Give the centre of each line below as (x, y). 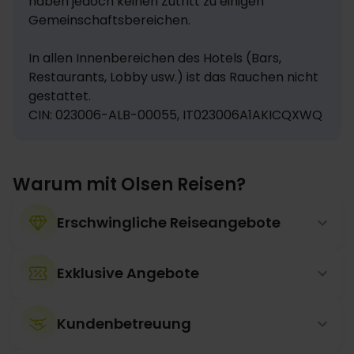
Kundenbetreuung (124, 324)
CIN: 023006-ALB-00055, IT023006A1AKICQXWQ (175, 115)
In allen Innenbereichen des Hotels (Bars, (155, 58)
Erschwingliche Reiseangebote (169, 222)
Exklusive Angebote (128, 273)
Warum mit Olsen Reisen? (129, 185)
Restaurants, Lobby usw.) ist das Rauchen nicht (173, 77)
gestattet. (60, 96)
